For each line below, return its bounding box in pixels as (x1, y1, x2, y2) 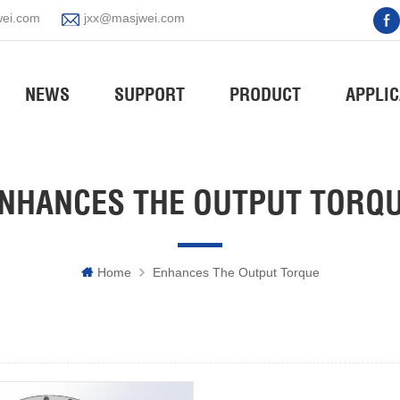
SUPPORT (114, 83, 185, 105)
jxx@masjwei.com (84, 11, 185, 25)
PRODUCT (229, 83, 301, 105)
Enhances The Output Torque (152, 265, 320, 280)
